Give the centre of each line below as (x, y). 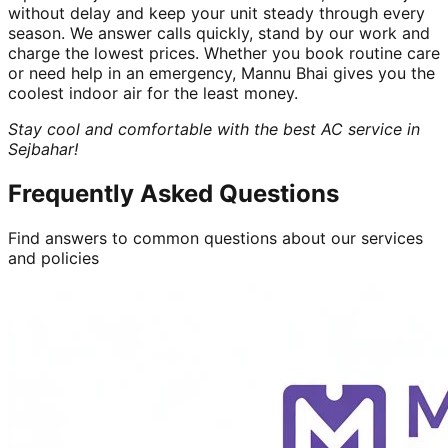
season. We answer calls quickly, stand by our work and (219, 32)
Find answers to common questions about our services (215, 237)
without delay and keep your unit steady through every (216, 12)
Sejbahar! (43, 148)
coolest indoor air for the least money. (153, 92)
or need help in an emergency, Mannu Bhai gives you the (221, 72)
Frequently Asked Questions (173, 193)
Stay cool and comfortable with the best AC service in (214, 128)
